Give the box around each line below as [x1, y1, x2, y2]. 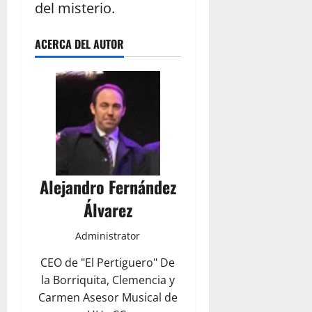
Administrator [75, 228, 141, 242]
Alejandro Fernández [39, 173, 176, 199]
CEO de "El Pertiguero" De [40, 254, 175, 270]
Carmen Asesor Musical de [38, 289, 178, 305]
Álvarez [83, 196, 132, 222]
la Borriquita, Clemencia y [40, 272, 175, 288]
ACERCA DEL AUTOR [35, 35, 124, 52]
